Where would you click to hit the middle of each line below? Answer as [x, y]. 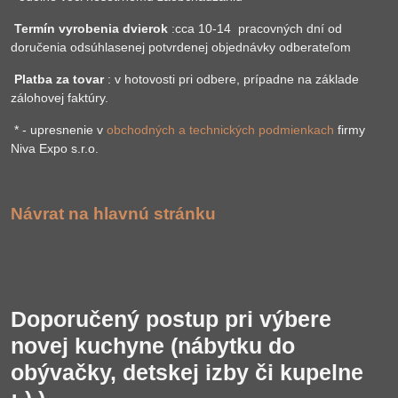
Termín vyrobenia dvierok [93, 28]
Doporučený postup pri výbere [171, 319]
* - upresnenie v [59, 130]
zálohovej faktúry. [60, 98]
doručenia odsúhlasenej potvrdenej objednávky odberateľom [181, 47]
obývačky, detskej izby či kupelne [187, 373]
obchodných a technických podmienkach [220, 130]
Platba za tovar [59, 79]
